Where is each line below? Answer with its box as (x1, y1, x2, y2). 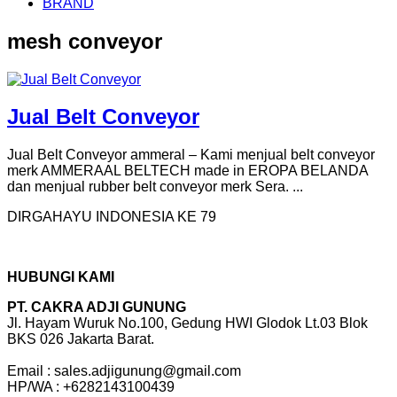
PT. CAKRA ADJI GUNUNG (7, 300, 186, 315)
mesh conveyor (7, 28, 162, 53)
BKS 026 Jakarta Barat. (7, 331, 154, 347)
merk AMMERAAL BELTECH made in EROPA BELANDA (7, 163, 368, 179)
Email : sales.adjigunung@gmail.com (7, 363, 241, 379)
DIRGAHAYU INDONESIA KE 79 (7, 209, 216, 225)
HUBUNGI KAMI (7, 269, 114, 285)
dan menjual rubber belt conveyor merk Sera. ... (7, 179, 303, 195)
